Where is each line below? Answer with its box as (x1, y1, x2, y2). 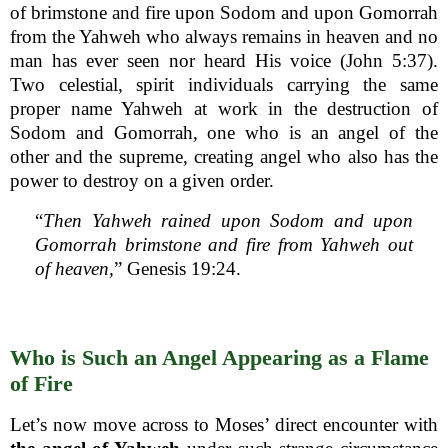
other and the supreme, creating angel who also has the (10, 145, 438, 167)
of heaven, (35, 257, 114, 279)
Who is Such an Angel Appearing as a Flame (10, 344, 429, 370)
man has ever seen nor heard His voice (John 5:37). (10, 49, 438, 71)
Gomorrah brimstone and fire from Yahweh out (35, 233, 413, 255)
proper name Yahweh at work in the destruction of (10, 97, 438, 119)
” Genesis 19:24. (114, 257, 241, 279)
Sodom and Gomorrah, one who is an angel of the (10, 121, 438, 143)
